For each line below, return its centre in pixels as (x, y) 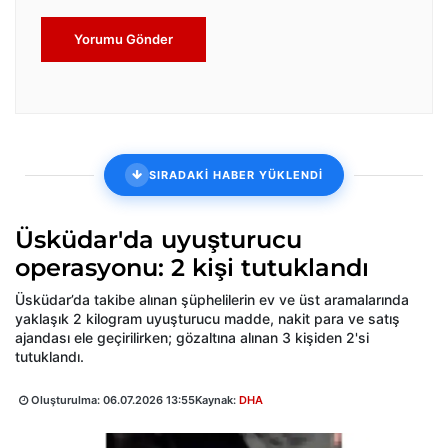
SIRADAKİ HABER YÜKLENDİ (236, 174)
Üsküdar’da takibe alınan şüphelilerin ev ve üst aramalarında (212, 300)
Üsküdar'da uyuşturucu (158, 240)
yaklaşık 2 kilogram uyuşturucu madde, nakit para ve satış (207, 319)
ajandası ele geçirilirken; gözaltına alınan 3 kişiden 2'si (192, 338)
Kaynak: (217, 400)
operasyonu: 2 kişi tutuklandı (192, 268)
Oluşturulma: (65, 400)
